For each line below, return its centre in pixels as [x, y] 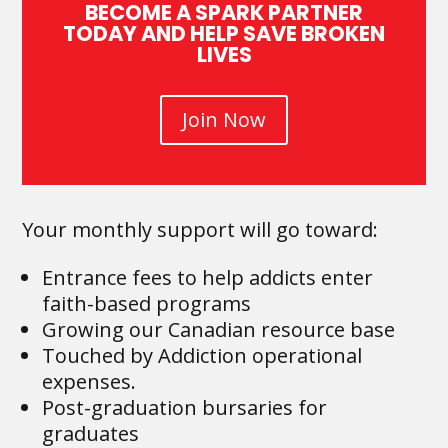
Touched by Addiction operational [202, 355]
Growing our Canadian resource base [219, 329]
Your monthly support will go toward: [200, 229]
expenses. [89, 381]
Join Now [224, 119]
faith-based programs [147, 303]
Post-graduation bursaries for [185, 407]
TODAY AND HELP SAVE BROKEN [224, 33]
